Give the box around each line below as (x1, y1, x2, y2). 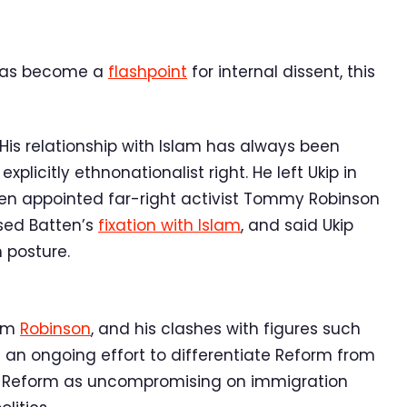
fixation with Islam (98, 213, 241, 236)
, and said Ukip (241, 213, 353, 236)
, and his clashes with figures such (91, 317, 361, 340)
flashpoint (108, 60, 187, 83)
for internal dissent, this (187, 60, 375, 83)
